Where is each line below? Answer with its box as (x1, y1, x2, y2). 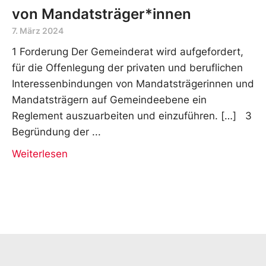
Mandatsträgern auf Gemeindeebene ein (12, 93, 207, 106)
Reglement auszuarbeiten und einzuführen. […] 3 (12, 109, 252, 122)
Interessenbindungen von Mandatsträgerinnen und (12, 77, 254, 90)
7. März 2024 (12, 25, 64, 36)
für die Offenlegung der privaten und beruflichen (12, 61, 243, 74)
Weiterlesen (12, 147, 68, 160)
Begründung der (12, 125, 89, 138)
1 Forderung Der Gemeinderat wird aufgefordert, (12, 45, 243, 58)
